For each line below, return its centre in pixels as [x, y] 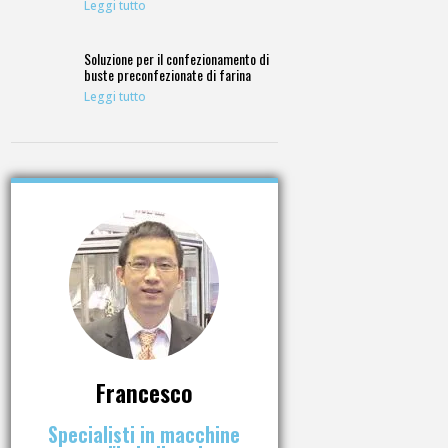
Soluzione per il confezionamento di [177, 59]
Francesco [144, 391]
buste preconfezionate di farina [168, 75]
